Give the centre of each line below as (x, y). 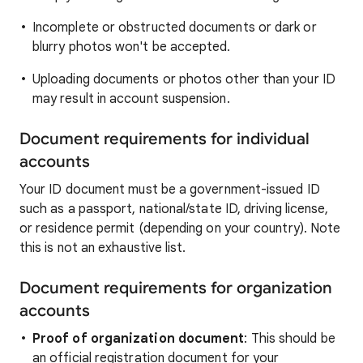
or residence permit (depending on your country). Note (180, 228)
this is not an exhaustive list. (103, 248)
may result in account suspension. (131, 99)
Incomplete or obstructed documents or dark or (175, 28)
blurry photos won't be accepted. (132, 47)
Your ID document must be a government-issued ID (170, 190)
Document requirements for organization (176, 288)
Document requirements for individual (164, 139)
